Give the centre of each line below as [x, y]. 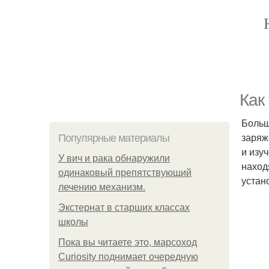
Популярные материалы [114, 138]
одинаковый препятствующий [125, 173]
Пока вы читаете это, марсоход [128, 242]
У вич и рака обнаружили [114, 158]
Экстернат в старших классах [124, 207]
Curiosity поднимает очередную [128, 257]
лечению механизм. [102, 187]
